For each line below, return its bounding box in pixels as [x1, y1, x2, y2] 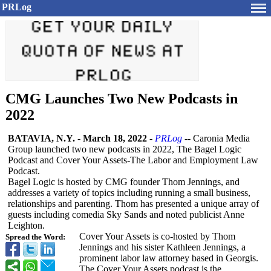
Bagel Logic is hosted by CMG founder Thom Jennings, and [8, 177, 240, 187]
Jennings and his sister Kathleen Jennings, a [79, 242, 246, 252]
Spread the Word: [5, 233, 65, 241]
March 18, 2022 [83, 133, 147, 143]
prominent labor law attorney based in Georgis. [79, 253, 258, 263]
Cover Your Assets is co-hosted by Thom [79, 231, 235, 241]
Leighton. [8, 220, 45, 230]
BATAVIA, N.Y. [8, 133, 75, 143]
